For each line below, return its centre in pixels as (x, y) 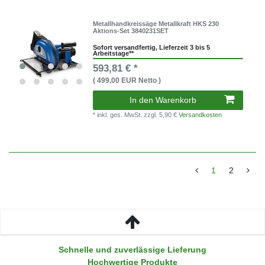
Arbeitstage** (114, 53)
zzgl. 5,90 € (161, 115)
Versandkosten (201, 115)
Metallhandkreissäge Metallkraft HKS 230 (156, 24)
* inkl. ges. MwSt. (119, 115)
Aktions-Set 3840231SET (131, 31)
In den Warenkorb (163, 100)
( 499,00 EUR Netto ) (127, 81)
